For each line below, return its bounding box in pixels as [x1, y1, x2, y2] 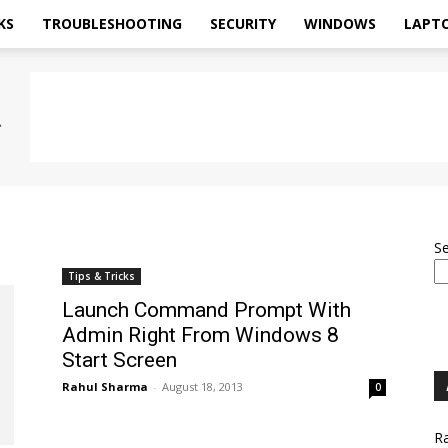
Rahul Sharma [62, 379, 148, 394]
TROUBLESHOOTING [42, 14, 182, 33]
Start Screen [62, 348, 177, 372]
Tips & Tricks [68, 269, 135, 283]
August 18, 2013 [162, 379, 243, 394]
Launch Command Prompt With [62, 298, 351, 322]
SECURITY [210, 14, 276, 33]
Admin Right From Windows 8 [62, 323, 339, 347]
